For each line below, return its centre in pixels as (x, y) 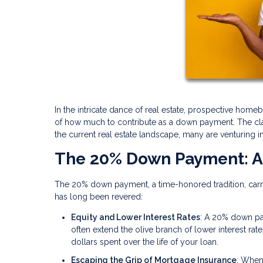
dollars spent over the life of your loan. (145, 242)
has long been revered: (99, 196)
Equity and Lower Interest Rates (136, 217)
